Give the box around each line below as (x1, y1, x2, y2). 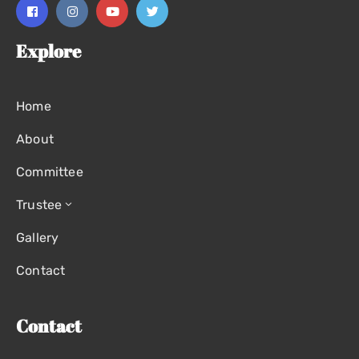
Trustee (16, 197, 63, 212)
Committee (16, 164, 83, 179)
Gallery (16, 230, 59, 245)
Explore (16, 39, 81, 63)
